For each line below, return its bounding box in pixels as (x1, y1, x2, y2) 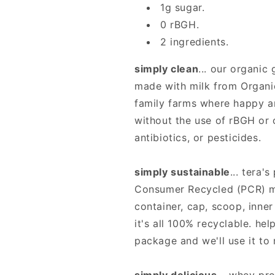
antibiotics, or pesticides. (134, 131, 261, 144)
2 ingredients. (160, 36, 229, 48)
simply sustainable (134, 166, 230, 179)
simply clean (134, 63, 199, 76)
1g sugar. (160, 1, 205, 14)
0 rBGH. (160, 18, 199, 31)
